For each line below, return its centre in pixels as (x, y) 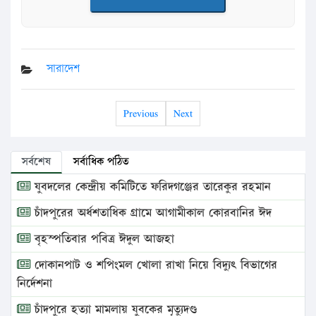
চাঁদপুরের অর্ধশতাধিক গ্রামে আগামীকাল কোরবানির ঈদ (151, 213)
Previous (141, 114)
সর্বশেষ (36, 162)
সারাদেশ (63, 69)
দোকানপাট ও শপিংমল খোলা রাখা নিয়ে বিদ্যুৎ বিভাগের (154, 266)
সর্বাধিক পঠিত (101, 162)
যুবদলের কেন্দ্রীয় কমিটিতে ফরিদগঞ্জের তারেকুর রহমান (151, 187)
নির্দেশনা (35, 284)
